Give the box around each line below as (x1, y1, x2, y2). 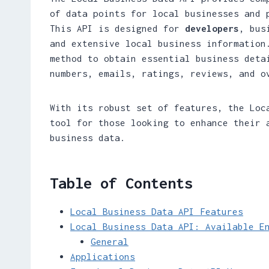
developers (185, 22, 239, 34)
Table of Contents (50, 174, 193, 192)
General (91, 235, 128, 247)
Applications (70, 250, 135, 262)
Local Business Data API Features (70, 205, 243, 217)
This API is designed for (50, 22, 185, 34)
